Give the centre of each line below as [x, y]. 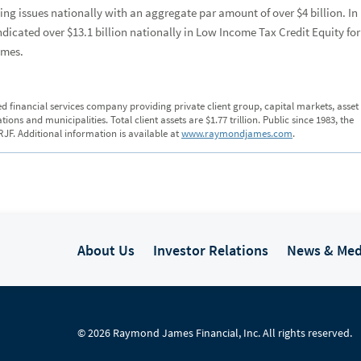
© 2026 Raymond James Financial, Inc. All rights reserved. [215, 333]
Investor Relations [211, 250]
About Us [106, 250]
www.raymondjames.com [237, 133]
